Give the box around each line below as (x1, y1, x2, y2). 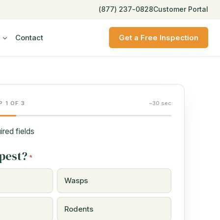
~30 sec (149, 100, 171, 107)
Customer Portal (153, 5, 208, 14)
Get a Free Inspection (119, 32, 198, 42)
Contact (15, 32, 43, 42)
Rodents (64, 204, 93, 214)
